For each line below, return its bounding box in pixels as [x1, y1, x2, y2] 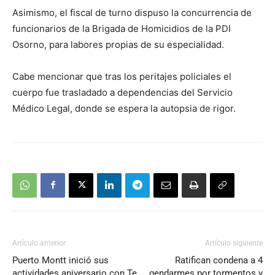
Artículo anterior [12, 238, 66, 247]
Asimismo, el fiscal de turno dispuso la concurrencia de [12, 6, 252, 18]
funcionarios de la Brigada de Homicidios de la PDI [12, 22, 231, 34]
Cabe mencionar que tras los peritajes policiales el [12, 70, 231, 82]
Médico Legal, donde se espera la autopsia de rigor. [12, 102, 236, 114]
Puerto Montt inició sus [12, 254, 109, 266]
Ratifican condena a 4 [175, 254, 263, 266]
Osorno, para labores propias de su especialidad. [12, 38, 224, 50]
